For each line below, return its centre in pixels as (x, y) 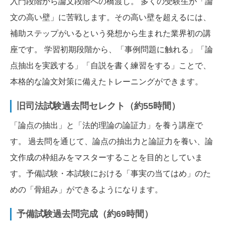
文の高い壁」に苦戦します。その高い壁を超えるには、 (110, 17)
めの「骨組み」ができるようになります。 (86, 189)
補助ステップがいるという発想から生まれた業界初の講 (110, 33)
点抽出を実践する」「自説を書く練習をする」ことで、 (110, 65)
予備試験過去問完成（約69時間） (85, 214)
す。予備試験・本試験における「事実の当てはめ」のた (110, 173)
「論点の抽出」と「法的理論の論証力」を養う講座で (106, 125)
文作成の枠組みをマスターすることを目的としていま (106, 157)
